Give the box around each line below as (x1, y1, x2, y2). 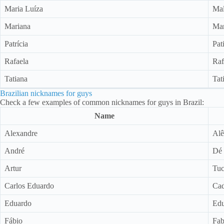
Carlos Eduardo (4, 181, 54, 190)
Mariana (4, 21, 30, 30)
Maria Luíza (4, 4, 43, 13)
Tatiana (4, 74, 27, 83)
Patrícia (4, 39, 28, 48)
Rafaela (4, 56, 28, 65)
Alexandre (4, 128, 37, 137)
